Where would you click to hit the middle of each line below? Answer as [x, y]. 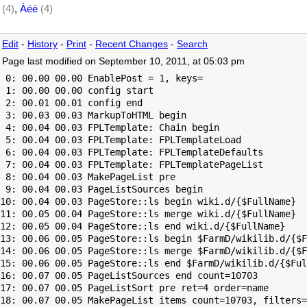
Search [192, 44]
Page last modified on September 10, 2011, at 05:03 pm [123, 61]
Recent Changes [132, 44]
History [42, 44]
